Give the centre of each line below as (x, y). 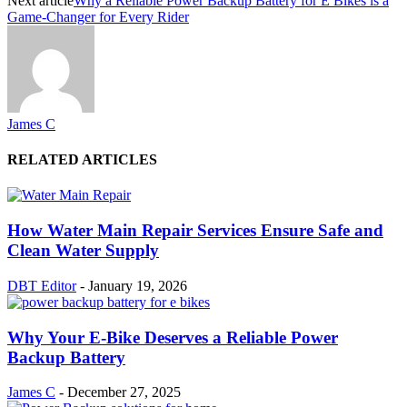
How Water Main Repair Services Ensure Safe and (195, 231)
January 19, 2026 (138, 285)
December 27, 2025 (124, 392)
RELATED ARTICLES (82, 160)
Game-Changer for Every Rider (98, 16)
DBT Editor (42, 285)
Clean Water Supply (83, 251)
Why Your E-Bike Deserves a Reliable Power (173, 337)
